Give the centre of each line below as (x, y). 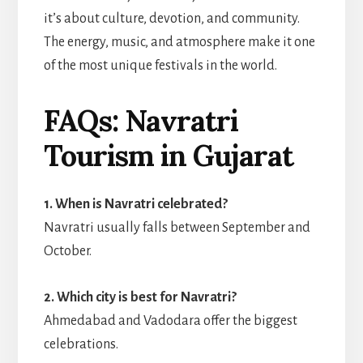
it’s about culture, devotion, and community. (171, 18)
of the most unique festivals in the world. (160, 65)
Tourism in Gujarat (168, 155)
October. (67, 251)
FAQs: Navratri (141, 120)
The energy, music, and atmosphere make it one (179, 42)
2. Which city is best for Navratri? (140, 297)
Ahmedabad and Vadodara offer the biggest (170, 320)
